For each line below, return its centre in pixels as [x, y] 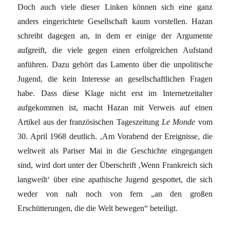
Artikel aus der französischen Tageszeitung [90, 122]
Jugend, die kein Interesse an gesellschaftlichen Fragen [115, 79]
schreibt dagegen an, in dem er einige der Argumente [115, 35]
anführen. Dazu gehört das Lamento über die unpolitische [115, 64]
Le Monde [180, 122]
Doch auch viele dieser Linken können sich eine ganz [115, 7]
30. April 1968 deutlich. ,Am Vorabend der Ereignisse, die [115, 136]
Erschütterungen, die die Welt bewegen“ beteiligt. [98, 208]
